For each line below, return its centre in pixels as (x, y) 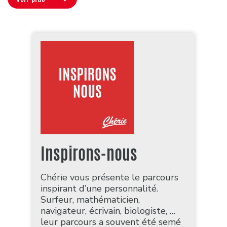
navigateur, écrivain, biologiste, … (108, 211)
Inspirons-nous (89, 154)
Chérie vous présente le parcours (109, 177)
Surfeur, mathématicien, (90, 199)
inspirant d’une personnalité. (99, 188)
